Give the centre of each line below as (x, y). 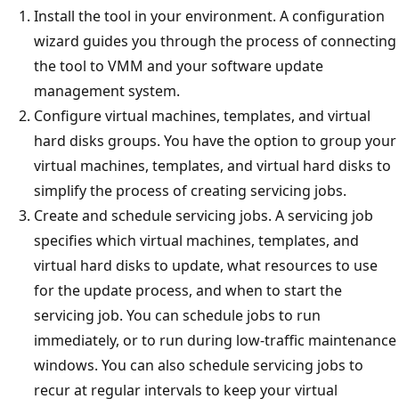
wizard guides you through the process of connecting (215, 41)
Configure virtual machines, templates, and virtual (202, 115)
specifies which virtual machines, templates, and (196, 240)
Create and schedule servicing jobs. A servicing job (204, 215)
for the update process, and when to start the (188, 290)
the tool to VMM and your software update (179, 65)
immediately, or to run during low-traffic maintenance (215, 340)
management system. (107, 90)
